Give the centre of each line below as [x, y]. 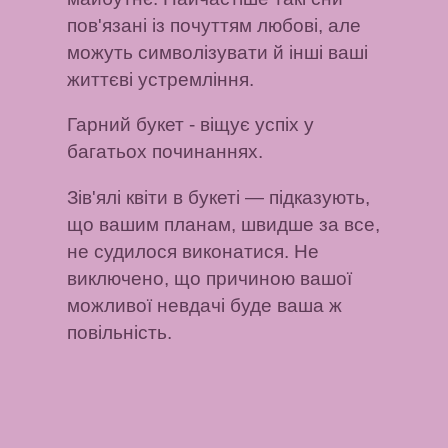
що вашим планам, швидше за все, [224, 224]
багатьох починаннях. [165, 152]
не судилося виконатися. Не [193, 251]
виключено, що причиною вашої [210, 278]
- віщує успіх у [249, 125]
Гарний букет [126, 125]
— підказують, [305, 197]
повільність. [120, 332]
